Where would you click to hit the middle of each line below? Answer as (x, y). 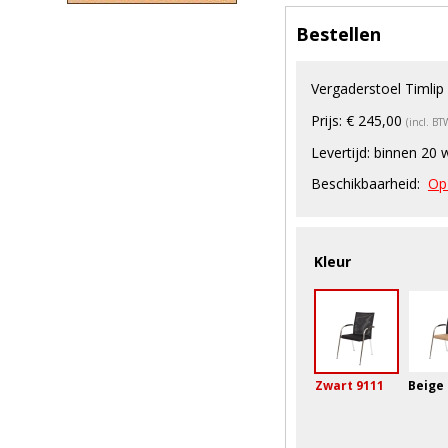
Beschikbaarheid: (365, 184)
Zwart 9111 (349, 386)
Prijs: (326, 121)
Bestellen (338, 34)
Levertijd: (340, 153)
